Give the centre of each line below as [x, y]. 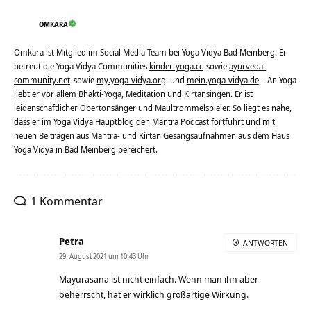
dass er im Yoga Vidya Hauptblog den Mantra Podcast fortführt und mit [144, 121]
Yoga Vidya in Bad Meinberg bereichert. [86, 149]
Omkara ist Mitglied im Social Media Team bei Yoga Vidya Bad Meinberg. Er [150, 52]
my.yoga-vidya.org [132, 80]
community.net [42, 80]
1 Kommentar [67, 201]
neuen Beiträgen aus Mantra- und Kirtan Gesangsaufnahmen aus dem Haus [152, 135]
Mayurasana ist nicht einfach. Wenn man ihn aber [159, 279]
